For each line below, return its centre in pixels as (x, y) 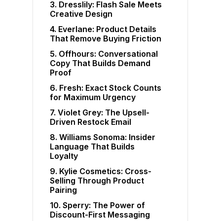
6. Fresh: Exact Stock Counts (106, 88)
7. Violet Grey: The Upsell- (100, 113)
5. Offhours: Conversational (104, 54)
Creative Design (81, 14)
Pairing (64, 190)
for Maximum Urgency (93, 97)
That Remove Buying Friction (106, 39)
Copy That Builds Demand (100, 63)
